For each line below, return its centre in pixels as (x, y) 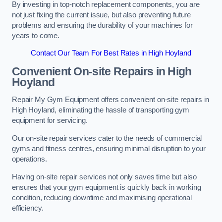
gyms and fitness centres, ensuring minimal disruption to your (109, 148)
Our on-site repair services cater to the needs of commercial (107, 138)
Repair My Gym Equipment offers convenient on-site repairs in (111, 100)
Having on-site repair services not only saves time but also (104, 177)
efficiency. (28, 208)
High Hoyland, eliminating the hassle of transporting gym (101, 110)
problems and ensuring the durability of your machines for (102, 25)
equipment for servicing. (50, 121)
